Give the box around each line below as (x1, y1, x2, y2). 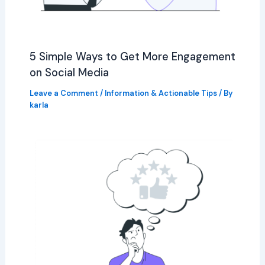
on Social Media (29, 65, 112, 80)
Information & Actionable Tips (104, 88, 217, 98)
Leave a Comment (29, 88, 98, 98)
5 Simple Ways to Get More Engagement (29, 49, 235, 64)
